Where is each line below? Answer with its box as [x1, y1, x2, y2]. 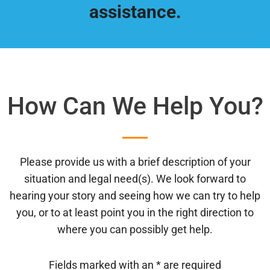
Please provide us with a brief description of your [19, 155, 251, 168]
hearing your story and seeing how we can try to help [10, 189, 260, 202]
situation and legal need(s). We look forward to [24, 172, 246, 185]
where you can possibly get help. [57, 222, 213, 236]
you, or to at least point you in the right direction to [16, 206, 254, 219]
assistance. [89, 1, 181, 23]
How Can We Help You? [7, 92, 263, 121]
